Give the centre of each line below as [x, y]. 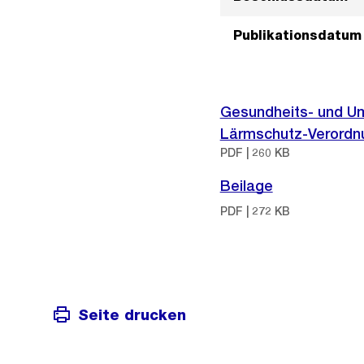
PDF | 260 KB [255, 153]
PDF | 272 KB [255, 211]
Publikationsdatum [297, 35]
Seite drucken [132, 314]
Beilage [246, 186]
